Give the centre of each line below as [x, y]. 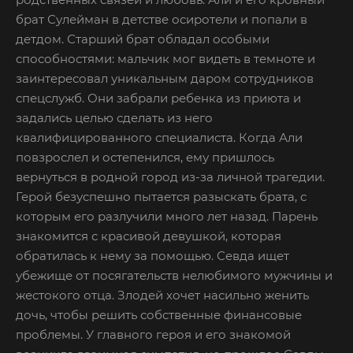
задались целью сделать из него [114, 117]
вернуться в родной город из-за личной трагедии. [170, 176]
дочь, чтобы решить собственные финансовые [159, 314]
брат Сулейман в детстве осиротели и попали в [162, 19]
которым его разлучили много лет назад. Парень [167, 216]
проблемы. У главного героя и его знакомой [153, 334]
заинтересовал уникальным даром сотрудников [165, 78]
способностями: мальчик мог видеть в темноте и [165, 58]
